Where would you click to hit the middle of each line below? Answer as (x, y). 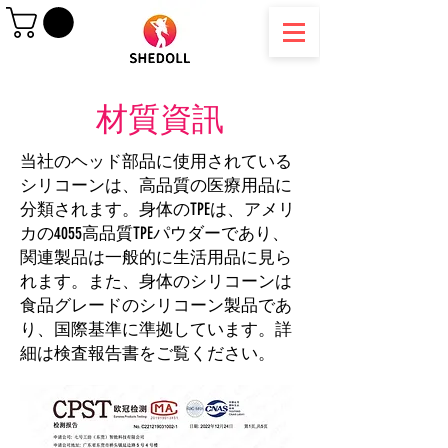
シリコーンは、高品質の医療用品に (156, 184)
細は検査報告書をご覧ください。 (147, 352)
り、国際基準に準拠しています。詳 (156, 328)
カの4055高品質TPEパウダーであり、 (154, 232)
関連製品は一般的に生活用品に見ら (156, 256)
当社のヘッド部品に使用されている (156, 160)
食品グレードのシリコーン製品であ (156, 304)
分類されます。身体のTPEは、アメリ (157, 208)
